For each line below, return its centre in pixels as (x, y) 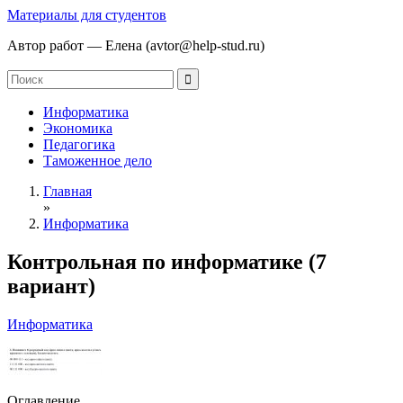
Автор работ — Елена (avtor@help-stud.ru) (136, 45)
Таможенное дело (98, 161)
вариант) (51, 286)
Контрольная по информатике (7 (167, 261)
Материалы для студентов (87, 15)
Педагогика (79, 144)
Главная (67, 191)
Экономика (78, 128)
